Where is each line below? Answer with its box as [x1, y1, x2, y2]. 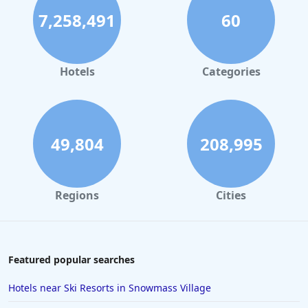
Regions [55, 188, 99, 203]
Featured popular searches [8, 253, 135, 267]
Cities [216, 188, 246, 203]
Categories [201, 64, 261, 80]
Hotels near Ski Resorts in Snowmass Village [8, 281, 211, 295]
